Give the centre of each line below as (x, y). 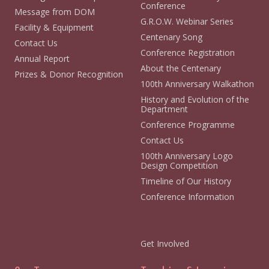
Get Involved (165, 243)
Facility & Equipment (54, 27)
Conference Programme (188, 124)
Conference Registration (188, 52)
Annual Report (42, 58)
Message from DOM (54, 11)
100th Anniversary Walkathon (197, 83)
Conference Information (187, 196)
